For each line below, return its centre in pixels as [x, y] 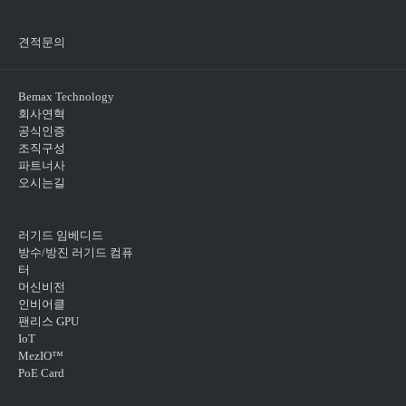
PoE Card [41, 373]
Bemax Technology [66, 96]
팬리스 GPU [48, 322]
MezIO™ [40, 356]
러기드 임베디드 [60, 236]
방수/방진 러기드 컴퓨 [75, 253]
